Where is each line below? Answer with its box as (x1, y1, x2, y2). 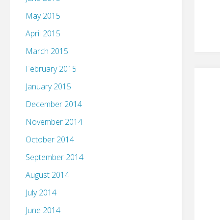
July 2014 (26, 187, 56, 198)
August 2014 (26, 169, 69, 181)
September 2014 (26, 152, 83, 163)
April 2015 (26, 28, 60, 39)
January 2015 (26, 81, 71, 92)
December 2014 (26, 99, 82, 110)
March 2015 (26, 46, 68, 57)
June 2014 (26, 205, 60, 216)
